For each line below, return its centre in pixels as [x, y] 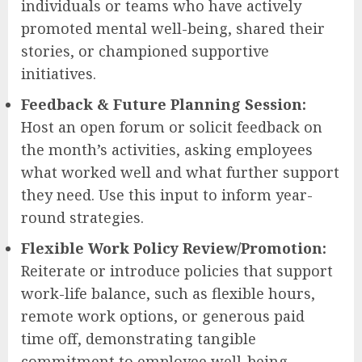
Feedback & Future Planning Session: [164, 104]
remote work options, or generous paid [163, 316]
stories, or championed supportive [145, 51]
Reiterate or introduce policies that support [177, 270]
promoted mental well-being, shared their [173, 28]
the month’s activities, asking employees [167, 149]
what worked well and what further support [180, 172]
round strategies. [82, 217]
